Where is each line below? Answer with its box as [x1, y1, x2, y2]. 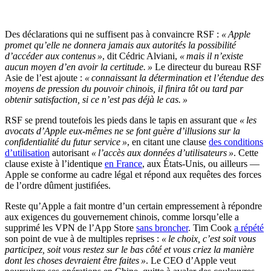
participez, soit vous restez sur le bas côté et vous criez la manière [5, 244, 254, 255]
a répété [234, 222, 264, 233]
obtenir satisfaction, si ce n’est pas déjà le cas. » [5, 94, 188, 105]
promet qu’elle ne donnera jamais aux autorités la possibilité [5, 39, 236, 50]
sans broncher [136, 222, 188, 233]
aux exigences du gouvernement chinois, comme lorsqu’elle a [5, 211, 239, 222]
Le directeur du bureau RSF [152, 61, 261, 72]
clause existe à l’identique [5, 158, 105, 169]
